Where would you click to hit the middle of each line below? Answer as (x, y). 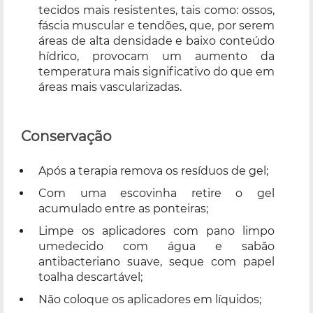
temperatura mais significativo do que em (156, 71)
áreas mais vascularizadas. (110, 87)
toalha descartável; (90, 277)
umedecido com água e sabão (156, 246)
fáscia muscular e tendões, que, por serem (156, 25)
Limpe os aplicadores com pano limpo (156, 231)
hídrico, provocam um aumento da (156, 56)
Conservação (66, 136)
